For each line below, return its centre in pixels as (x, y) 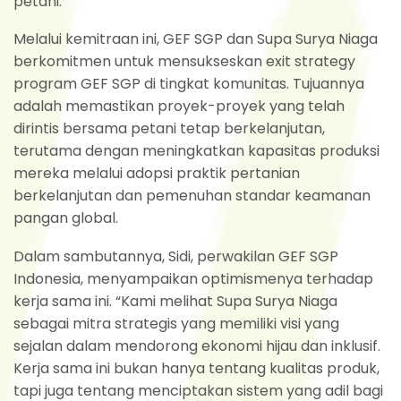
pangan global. (66, 218)
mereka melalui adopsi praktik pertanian (157, 174)
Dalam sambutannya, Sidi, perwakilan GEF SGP (176, 256)
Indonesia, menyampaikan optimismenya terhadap (193, 278)
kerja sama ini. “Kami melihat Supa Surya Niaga (175, 301)
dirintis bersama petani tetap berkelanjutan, (169, 129)
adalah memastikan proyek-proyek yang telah (179, 107)
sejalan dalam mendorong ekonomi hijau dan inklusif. (197, 346)
